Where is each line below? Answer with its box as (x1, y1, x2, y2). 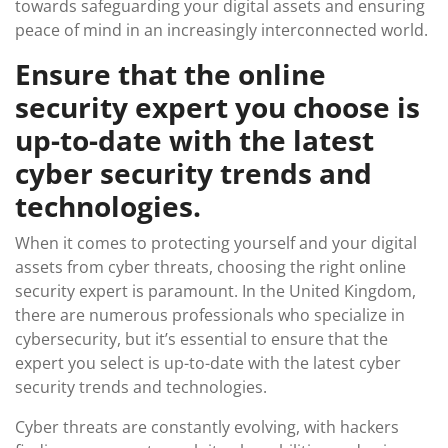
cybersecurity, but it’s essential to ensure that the (15, 328, 388, 350)
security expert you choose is (15, 88, 420, 126)
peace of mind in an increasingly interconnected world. (15, 19, 428, 41)
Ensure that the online (15, 55, 326, 93)
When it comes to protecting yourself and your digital (15, 232, 417, 254)
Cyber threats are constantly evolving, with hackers (15, 416, 399, 438)
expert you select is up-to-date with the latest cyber (15, 352, 401, 374)
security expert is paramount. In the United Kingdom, (15, 280, 416, 302)
